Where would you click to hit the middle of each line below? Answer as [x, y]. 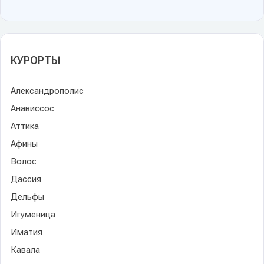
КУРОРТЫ [35, 60]
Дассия [26, 179]
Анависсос [32, 108]
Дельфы [27, 197]
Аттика [25, 126]
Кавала [25, 250]
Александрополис [47, 90]
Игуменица [33, 214]
